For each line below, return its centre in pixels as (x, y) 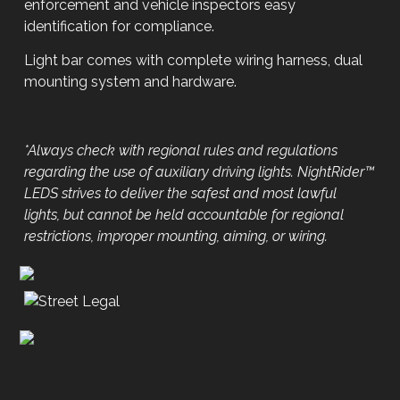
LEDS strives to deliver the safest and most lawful (181, 194)
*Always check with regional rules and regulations (181, 151)
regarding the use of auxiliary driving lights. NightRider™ (200, 172)
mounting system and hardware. (131, 82)
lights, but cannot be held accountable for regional (184, 215)
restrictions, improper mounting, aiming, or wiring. (176, 237)
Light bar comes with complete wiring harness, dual (194, 61)
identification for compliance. (120, 27)
